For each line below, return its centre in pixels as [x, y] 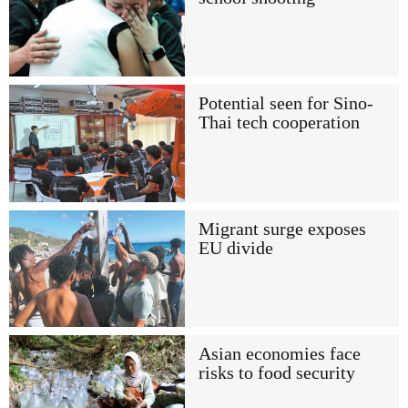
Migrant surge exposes [282, 229]
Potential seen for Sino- [286, 104]
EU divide [235, 248]
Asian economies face [279, 353]
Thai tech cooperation [279, 123]
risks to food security [276, 372]
